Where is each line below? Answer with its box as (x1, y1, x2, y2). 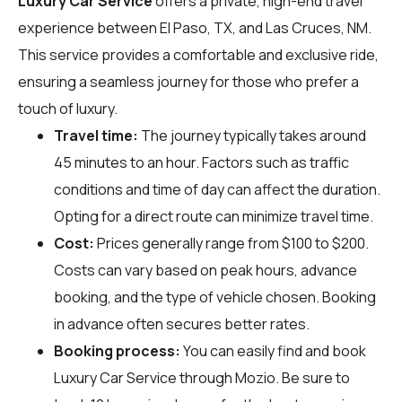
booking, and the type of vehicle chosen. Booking (54, 286, 376, 307)
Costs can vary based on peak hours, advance (54, 259, 357, 280)
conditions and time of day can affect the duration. (54, 179, 380, 199)
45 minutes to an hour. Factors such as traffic (54, 152, 349, 172)
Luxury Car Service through (54, 367, 235, 388)
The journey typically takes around (138, 125, 366, 145)
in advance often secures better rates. (54, 313, 310, 334)
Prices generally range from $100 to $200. (94, 232, 369, 253)
